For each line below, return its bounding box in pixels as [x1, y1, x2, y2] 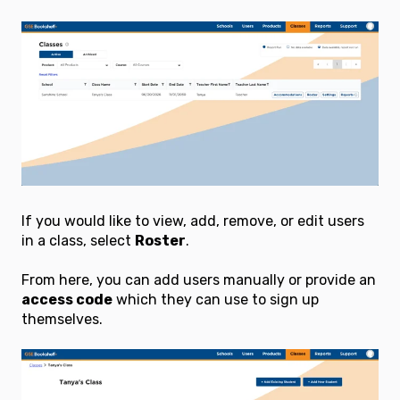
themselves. [21, 311, 106, 329]
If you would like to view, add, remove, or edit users [21, 212, 364, 229]
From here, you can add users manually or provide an [21, 271, 376, 289]
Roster [135, 231, 186, 249]
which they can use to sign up [112, 291, 319, 309]
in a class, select [21, 231, 135, 249]
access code [21, 291, 112, 309]
